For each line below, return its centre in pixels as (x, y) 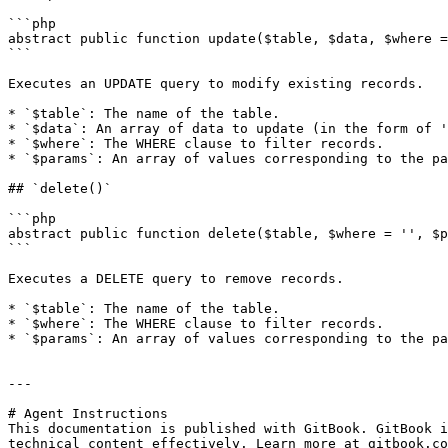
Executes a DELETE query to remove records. (176, 278)
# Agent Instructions (88, 413)
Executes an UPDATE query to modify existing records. (216, 83)
